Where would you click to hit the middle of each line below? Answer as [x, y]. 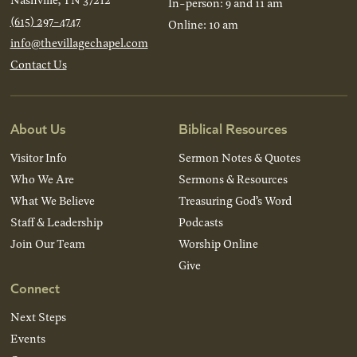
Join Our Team [47, 243]
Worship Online [218, 243]
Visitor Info [38, 157]
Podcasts [201, 222]
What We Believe [52, 200]
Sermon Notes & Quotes [239, 157]
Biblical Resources [233, 127]
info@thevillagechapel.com [79, 42]
